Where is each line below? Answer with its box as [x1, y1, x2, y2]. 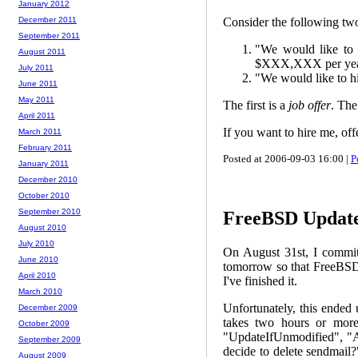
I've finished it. [223, 273, 297, 288]
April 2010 [18, 271, 56, 280]
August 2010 [18, 223, 66, 233]
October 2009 [18, 319, 70, 328]
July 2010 [18, 239, 54, 249]
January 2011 [18, 159, 69, 169]
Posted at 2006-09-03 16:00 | [223, 153, 351, 165]
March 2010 [18, 287, 62, 296]
